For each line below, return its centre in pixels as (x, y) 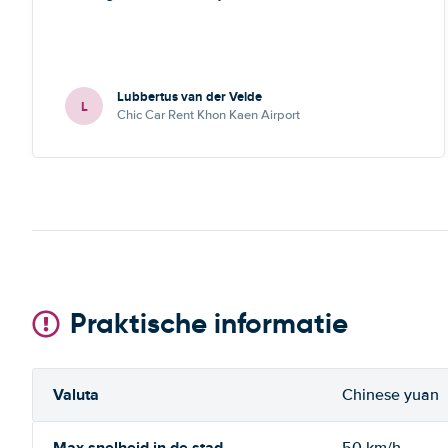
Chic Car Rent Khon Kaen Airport (208, 115)
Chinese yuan (390, 395)
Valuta (76, 394)
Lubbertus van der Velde (189, 96)
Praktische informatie (209, 323)
